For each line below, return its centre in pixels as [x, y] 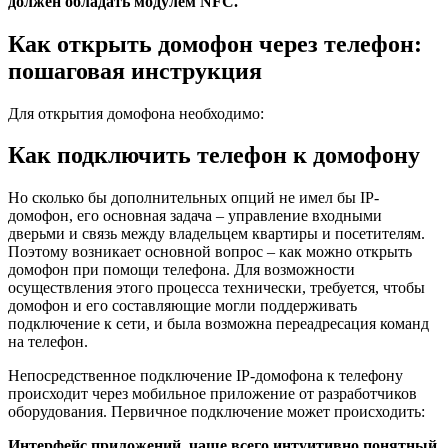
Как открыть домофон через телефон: [215, 43]
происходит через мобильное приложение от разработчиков [212, 394]
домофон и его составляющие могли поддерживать [182, 306]
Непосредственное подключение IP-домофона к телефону [205, 376]
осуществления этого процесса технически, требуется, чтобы [216, 288]
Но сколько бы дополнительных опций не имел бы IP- [193, 198]
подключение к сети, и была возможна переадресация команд [218, 324]
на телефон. [48, 342]
